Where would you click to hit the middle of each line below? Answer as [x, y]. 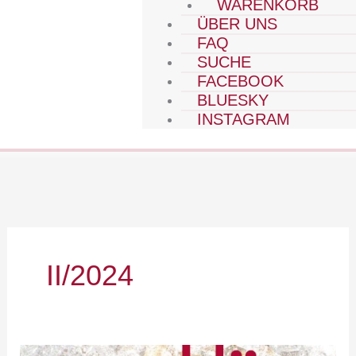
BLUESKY [233, 100]
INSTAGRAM [244, 119]
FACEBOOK [241, 81]
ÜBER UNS [238, 24]
